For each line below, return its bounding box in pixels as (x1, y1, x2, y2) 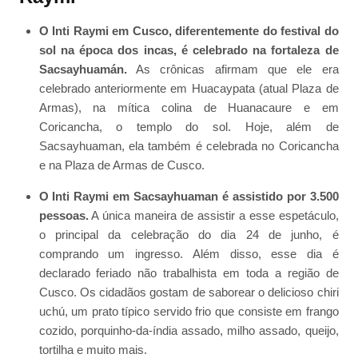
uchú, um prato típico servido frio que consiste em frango (38, 304, 339, 319)
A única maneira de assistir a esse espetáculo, (88, 209, 339, 223)
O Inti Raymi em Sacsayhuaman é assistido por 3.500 (38, 189, 339, 204)
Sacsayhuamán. (38, 62, 127, 77)
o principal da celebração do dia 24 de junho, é (38, 228, 339, 242)
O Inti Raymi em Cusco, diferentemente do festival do (38, 24, 339, 38)
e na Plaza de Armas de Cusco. (38, 158, 205, 173)
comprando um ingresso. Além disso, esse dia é (38, 247, 339, 261)
